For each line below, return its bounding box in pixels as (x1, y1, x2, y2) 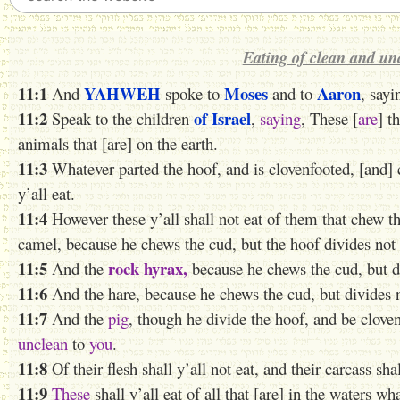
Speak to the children (47, 107, 194, 129)
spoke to (161, 82, 224, 104)
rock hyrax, (108, 256, 187, 280)
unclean (18, 332, 68, 354)
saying (260, 107, 301, 129)
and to (268, 82, 317, 104)
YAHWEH (84, 81, 161, 105)
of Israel (194, 106, 251, 130)
